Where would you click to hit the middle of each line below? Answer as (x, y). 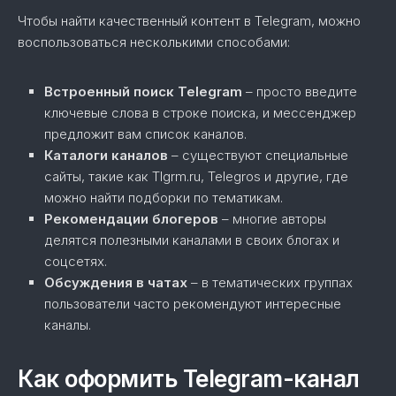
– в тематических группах (270, 283)
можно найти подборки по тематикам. (164, 198)
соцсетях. (76, 262)
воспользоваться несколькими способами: (154, 42)
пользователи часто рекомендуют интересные (193, 304)
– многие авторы (272, 219)
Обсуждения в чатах (116, 283)
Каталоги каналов (106, 156)
